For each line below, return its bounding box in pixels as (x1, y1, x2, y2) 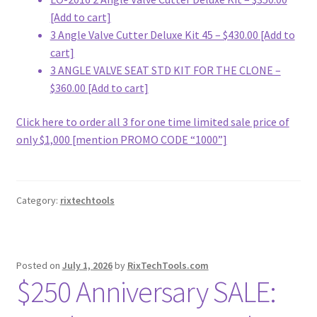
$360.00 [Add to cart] (50, 81, 149, 96)
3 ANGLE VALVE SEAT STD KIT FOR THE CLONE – (50, 63, 281, 78)
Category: (16, 194, 60, 207)
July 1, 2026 (62, 259, 113, 272)
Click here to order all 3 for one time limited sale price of (16, 115, 289, 129)
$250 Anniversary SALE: (16, 273, 276, 311)
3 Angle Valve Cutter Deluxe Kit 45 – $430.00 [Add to (50, 28, 295, 42)
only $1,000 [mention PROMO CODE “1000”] (16, 132, 227, 147)
